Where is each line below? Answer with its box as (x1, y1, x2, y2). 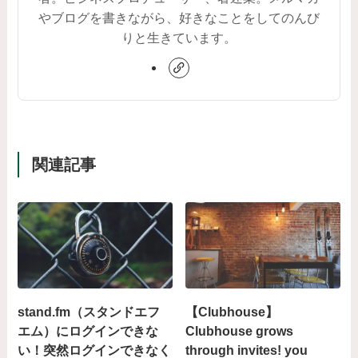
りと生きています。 (121, 30, 237, 46)
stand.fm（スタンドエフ (18, 304, 161, 319)
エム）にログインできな (18, 323, 159, 338)
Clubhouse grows (185, 323, 294, 338)
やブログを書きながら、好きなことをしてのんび (38, 10, 320, 26)
